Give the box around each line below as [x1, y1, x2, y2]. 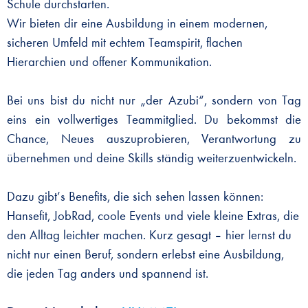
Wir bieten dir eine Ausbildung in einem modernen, [7, 17, 267, 31]
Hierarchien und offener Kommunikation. [7, 56, 212, 69]
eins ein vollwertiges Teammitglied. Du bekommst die [7, 113, 301, 127]
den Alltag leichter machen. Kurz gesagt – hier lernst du [7, 229, 291, 243]
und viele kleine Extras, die [164, 210, 299, 223]
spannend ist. [142, 267, 208, 281]
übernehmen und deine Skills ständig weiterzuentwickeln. [7, 152, 296, 166]
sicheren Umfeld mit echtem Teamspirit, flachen [7, 36, 243, 50]
